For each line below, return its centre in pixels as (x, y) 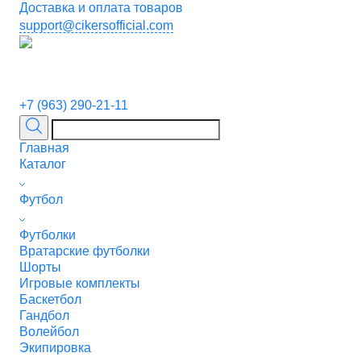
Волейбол (49, 332)
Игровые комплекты (80, 283)
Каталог (43, 164)
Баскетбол (50, 299)
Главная (44, 148)
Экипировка (55, 348)
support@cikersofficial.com (96, 25)
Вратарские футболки (85, 251)
